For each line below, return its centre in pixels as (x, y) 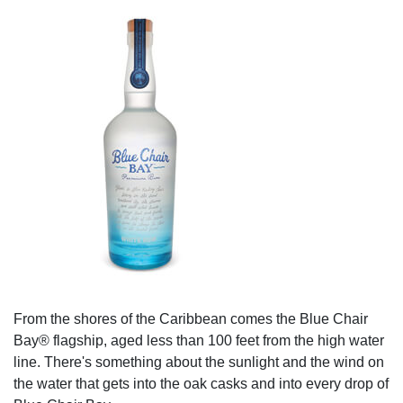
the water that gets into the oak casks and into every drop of (201, 384)
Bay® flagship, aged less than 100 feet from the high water (199, 340)
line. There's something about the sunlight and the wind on (199, 362)
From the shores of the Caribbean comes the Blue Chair (191, 319)
